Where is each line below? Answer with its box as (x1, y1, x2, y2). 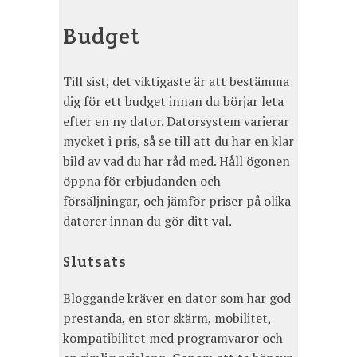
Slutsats (63, 251, 127, 271)
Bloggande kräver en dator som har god (63, 288, 291, 307)
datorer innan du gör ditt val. (63, 211, 232, 229)
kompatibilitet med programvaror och (63, 328, 283, 347)
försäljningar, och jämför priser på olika (63, 191, 291, 210)
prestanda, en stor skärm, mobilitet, (63, 308, 271, 327)
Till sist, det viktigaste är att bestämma (63, 72, 289, 90)
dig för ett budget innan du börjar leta (63, 92, 284, 110)
